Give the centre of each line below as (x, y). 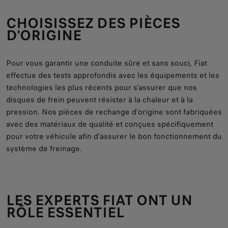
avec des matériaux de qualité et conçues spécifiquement (110, 124)
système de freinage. (44, 149)
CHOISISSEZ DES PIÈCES (93, 23)
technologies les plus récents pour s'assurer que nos (102, 88)
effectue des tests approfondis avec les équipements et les (113, 75)
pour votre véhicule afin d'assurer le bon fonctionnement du (114, 136)
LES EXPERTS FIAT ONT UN (99, 200)
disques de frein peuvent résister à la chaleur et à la (99, 100)
